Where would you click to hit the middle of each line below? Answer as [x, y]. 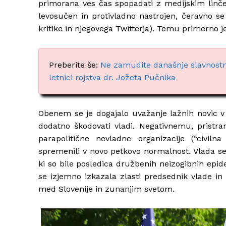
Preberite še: [75, 65]
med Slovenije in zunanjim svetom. [106, 189]
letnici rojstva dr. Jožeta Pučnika [112, 78]
